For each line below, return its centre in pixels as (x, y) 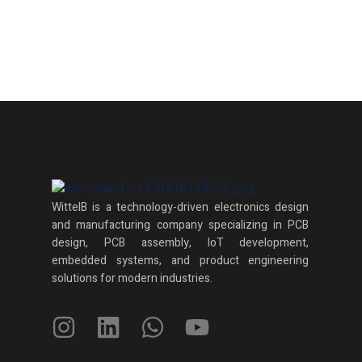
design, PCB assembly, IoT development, (181, 242)
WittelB (69, 207)
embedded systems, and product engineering (181, 260)
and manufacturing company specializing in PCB (181, 225)
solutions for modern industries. (132, 278)
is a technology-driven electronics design (198, 207)
